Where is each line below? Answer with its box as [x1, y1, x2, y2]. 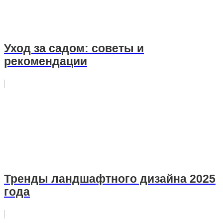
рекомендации [4, 55, 87, 68]
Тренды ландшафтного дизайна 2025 [4, 173, 216, 186]
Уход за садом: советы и [4, 42, 144, 55]
